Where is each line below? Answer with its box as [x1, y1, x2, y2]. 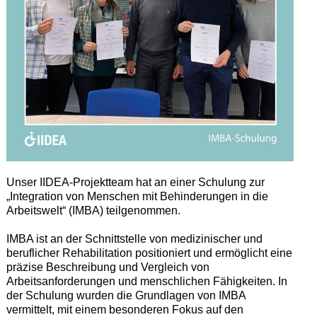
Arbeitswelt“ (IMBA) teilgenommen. [6, 204, 180, 217]
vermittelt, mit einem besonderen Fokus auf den [6, 303, 243, 316]
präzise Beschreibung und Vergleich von [6, 260, 209, 273]
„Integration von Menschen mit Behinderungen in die [6, 190, 268, 202]
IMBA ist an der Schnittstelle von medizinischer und [6, 232, 263, 245]
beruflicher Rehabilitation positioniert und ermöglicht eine [6, 246, 292, 259]
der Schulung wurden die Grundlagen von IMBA [6, 289, 246, 301]
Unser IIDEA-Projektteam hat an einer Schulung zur [6, 175, 265, 188]
